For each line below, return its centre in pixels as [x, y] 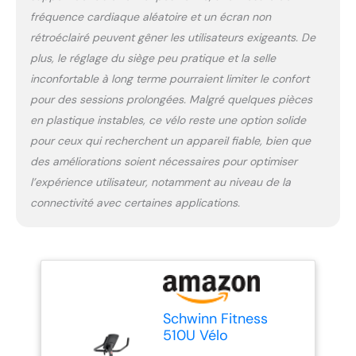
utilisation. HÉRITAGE [217, 13]
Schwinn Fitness [216, 318]
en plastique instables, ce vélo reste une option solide [168, 120]
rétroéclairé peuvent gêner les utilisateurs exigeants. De [172, 38]
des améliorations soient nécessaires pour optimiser [163, 162]
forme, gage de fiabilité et [231, 80]
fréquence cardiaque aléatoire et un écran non [150, 17]
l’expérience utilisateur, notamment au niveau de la [160, 182]
